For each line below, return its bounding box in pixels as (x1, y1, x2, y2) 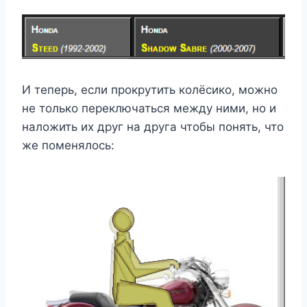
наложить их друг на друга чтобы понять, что (22, 120, 284, 134)
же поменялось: (22, 138, 114, 153)
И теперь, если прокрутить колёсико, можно (22, 83, 278, 97)
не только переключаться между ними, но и (22, 101, 276, 116)
